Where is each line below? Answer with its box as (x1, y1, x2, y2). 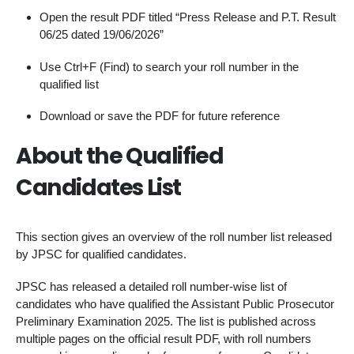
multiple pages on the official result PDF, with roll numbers (16, 331, 311, 345)
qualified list (40, 77, 99, 91)
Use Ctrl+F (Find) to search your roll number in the (40, 59, 299, 73)
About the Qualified (16, 140, 224, 171)
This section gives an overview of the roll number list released (16, 230, 332, 243)
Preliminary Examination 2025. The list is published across (16, 314, 316, 328)
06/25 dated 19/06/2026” (40, 27, 164, 41)
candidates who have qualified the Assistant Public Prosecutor (16, 296, 334, 311)
